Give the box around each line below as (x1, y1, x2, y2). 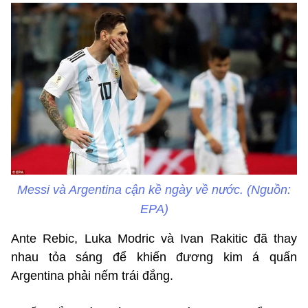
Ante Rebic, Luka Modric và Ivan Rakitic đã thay (11, 231, 297, 245)
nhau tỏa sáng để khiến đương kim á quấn (11, 250, 297, 264)
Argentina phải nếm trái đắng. (11, 268, 173, 283)
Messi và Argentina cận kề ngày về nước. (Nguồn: (17, 182, 291, 197)
